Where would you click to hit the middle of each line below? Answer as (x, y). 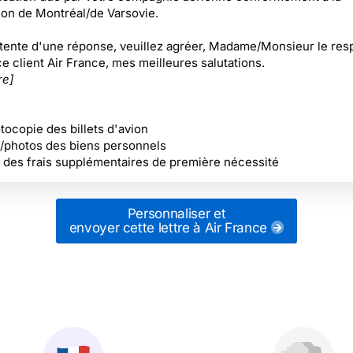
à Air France (230, 228)
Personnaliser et (176, 214)
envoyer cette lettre (129, 228)
